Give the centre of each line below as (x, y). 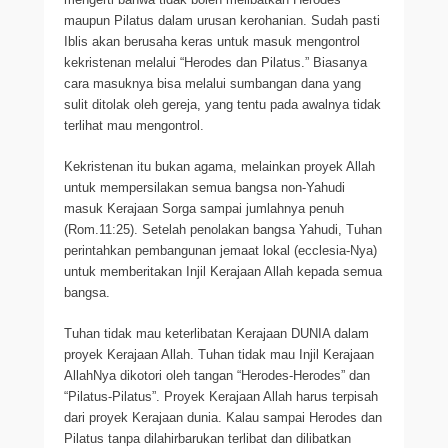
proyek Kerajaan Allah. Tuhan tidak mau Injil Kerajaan (219, 354)
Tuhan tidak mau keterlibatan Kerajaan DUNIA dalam (216, 333)
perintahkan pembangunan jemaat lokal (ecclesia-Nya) (220, 250)
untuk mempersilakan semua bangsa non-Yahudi (204, 187)
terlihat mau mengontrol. (134, 125)
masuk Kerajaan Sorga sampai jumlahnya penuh (204, 208)
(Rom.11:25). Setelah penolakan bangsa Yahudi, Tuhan (223, 229)
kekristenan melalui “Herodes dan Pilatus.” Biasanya (215, 62)
